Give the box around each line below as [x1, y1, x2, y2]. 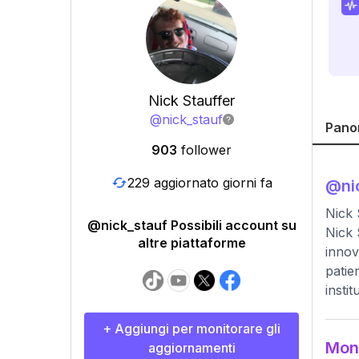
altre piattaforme [137, 235, 246, 251]
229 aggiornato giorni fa [127, 174, 272, 191]
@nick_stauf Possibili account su [87, 217, 296, 233]
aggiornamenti [147, 340, 236, 356]
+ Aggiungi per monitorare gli [103, 321, 280, 337]
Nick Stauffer [148, 92, 235, 109]
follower [181, 142, 232, 158]
